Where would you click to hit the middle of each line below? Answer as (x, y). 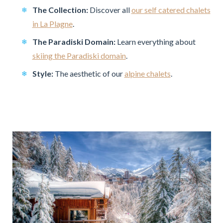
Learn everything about (155, 41)
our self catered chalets (171, 9)
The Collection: (60, 9)
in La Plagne (52, 23)
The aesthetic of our (89, 73)
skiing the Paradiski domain (79, 55)
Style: (43, 73)
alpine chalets (147, 73)
